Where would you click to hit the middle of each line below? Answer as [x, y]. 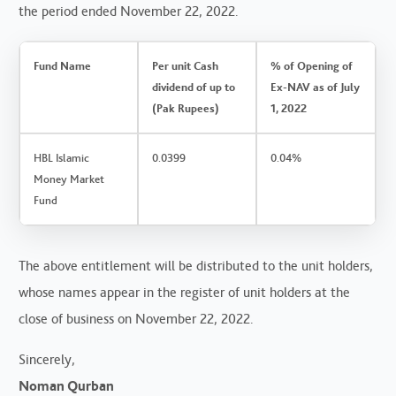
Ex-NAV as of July [316, 87]
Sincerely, [47, 359]
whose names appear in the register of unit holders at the [185, 292]
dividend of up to [194, 87]
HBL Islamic [62, 157]
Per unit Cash [186, 65]
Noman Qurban [67, 385]
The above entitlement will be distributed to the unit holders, [196, 265]
